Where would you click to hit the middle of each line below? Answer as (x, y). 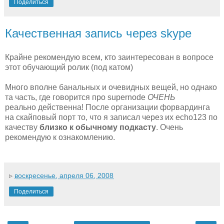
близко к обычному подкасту (97, 127)
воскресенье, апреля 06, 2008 (64, 175)
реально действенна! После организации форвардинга (107, 107)
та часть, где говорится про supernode (76, 97)
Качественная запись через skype (98, 33)
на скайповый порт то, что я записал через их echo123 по (111, 117)
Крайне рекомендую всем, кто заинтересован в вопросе (109, 57)
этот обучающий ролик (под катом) (69, 67)
